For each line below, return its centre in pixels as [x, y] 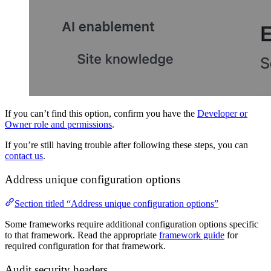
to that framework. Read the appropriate [82, 235]
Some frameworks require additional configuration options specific [132, 224]
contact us [24, 155]
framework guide [192, 235]
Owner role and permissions [58, 124]
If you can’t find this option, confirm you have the [101, 113]
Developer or [222, 113]
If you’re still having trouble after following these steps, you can [126, 145]
